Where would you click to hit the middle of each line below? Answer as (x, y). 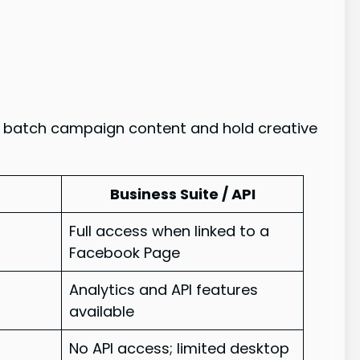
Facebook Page (125, 252)
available (102, 311)
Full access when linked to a (170, 231)
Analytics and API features (164, 289)
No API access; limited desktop (180, 348)
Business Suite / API (182, 194)
